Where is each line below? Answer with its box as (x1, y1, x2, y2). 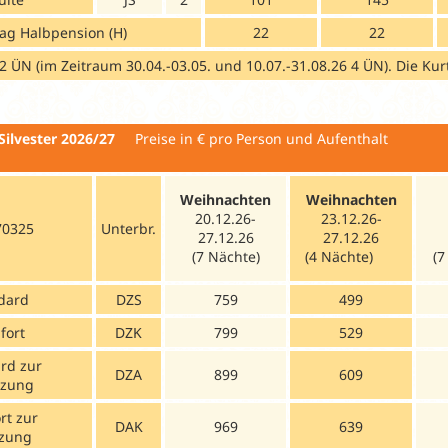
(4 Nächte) (305, 246, 397, 266)
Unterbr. (101, 218, 156, 238)
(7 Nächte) (191, 246, 260, 266)
